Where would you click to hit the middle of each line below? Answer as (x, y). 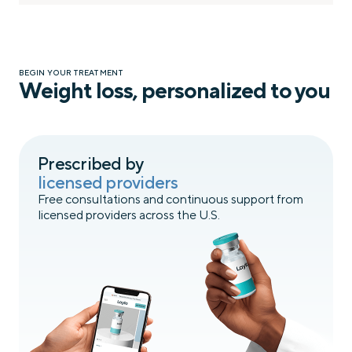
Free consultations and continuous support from (170, 200)
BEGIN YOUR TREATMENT (71, 73)
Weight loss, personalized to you (174, 90)
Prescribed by (91, 164)
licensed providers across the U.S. (129, 215)
